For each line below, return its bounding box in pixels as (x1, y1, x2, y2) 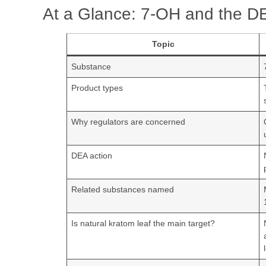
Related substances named (71, 184, 175, 194)
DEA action (71, 150, 113, 160)
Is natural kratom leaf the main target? (71, 218, 216, 228)
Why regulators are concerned (71, 116, 186, 126)
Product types (71, 83, 123, 93)
